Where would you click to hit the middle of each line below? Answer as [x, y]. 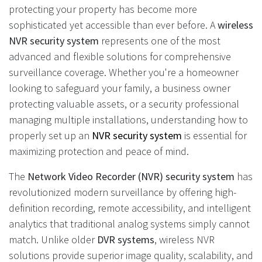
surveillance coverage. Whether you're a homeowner [124, 72]
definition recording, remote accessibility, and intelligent [130, 208]
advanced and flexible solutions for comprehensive [120, 56]
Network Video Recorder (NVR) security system [131, 176]
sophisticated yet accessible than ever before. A [113, 25]
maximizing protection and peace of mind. [99, 151]
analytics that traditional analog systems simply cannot [129, 223]
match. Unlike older [53, 239]
